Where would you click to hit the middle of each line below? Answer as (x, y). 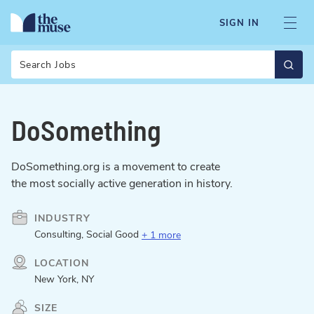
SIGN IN (239, 23)
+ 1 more (161, 234)
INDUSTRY (62, 218)
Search (26, 56)
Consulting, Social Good (88, 234)
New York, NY (64, 279)
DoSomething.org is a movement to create (116, 167)
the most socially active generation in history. (122, 184)
